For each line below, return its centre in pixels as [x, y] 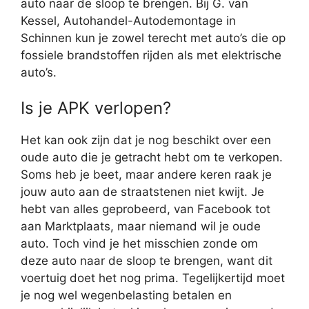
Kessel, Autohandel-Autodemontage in [128, 20]
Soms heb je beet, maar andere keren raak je [146, 175]
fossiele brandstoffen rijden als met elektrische [151, 55]
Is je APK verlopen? [96, 108]
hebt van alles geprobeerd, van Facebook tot [146, 209]
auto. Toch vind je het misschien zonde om [139, 244]
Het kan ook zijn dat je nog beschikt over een [146, 140]
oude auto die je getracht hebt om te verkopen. [152, 158]
